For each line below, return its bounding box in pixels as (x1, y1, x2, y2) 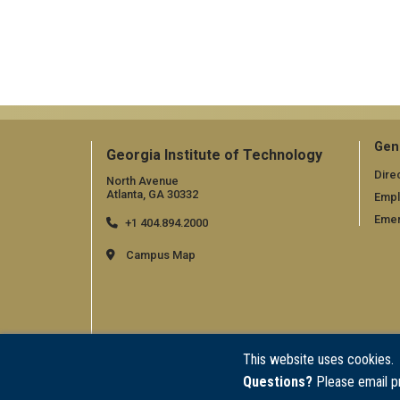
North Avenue (106, 173, 179, 187)
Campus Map (126, 247, 196, 262)
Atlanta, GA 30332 (106, 187, 198, 201)
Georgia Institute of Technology (106, 146, 322, 163)
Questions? (243, 373, 312, 391)
